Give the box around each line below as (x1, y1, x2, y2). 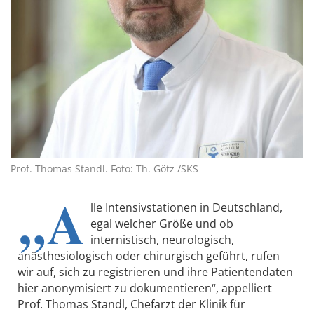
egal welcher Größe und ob (90, 216, 233, 232)
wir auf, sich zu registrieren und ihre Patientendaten (18, 264, 293, 280)
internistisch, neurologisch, (90, 232, 234, 248)
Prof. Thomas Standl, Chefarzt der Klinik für (18, 296, 245, 313)
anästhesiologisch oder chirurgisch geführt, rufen (18, 248, 280, 264)
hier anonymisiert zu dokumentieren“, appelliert (18, 280, 272, 296)
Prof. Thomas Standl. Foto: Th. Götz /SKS (11, 162, 198, 176)
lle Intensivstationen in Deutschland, (90, 200, 282, 216)
